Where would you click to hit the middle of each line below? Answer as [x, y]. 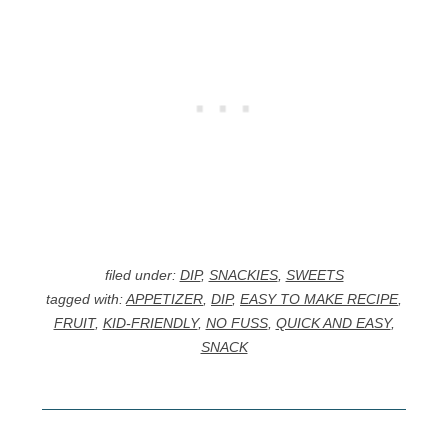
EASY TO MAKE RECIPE [319, 299]
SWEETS [314, 275]
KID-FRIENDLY [150, 323]
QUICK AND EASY [333, 323]
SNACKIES [243, 275]
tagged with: [86, 299]
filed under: [142, 275]
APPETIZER [164, 299]
